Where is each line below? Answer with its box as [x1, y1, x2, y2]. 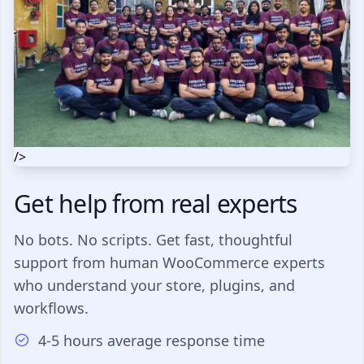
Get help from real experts [14, 186, 297, 220]
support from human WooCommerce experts [14, 252, 325, 272]
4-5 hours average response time [37, 330, 265, 350]
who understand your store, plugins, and [14, 275, 295, 295]
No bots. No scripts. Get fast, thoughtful [14, 229, 292, 249]
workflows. [14, 297, 89, 318]
